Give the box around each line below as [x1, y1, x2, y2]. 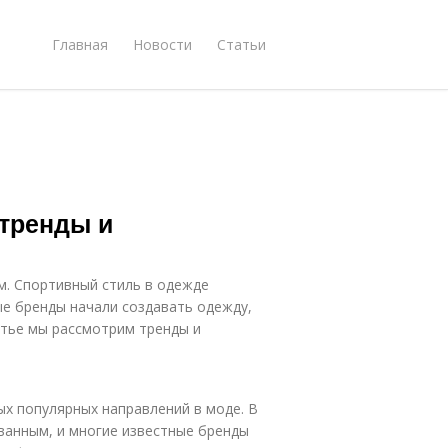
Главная [52, 34, 108, 54]
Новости [133, 34, 192, 54]
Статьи [217, 34, 266, 54]
